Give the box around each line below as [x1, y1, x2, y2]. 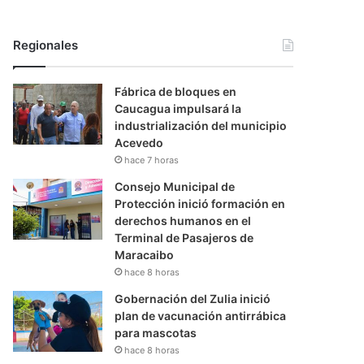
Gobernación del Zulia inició [115, 292, 271, 306]
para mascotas [115, 326, 197, 340]
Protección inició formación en [115, 197, 286, 211]
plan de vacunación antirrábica [115, 309, 287, 323]
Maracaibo [115, 248, 175, 262]
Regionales [13, 37, 79, 54]
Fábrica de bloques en [115, 84, 237, 99]
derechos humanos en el [115, 214, 252, 228]
